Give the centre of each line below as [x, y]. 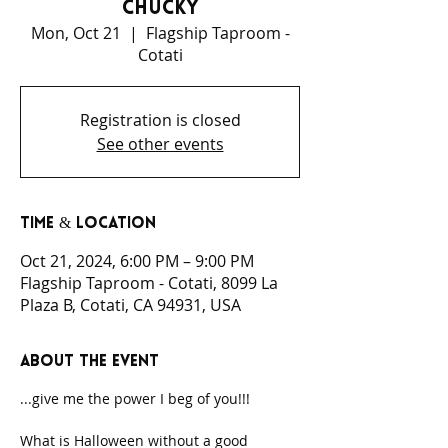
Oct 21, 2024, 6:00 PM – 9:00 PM [137, 260]
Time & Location [88, 223]
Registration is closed [160, 119]
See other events [160, 143]
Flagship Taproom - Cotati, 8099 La [149, 282]
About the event [89, 361]
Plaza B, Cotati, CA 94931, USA [130, 304]
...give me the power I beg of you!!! [135, 398]
